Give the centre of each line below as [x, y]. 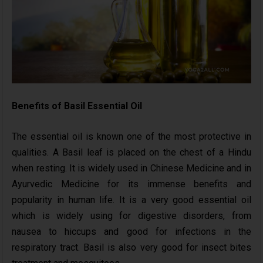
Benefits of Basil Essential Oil [77, 106]
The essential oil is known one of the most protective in [131, 136]
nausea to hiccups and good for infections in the [131, 231]
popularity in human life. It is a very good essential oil [131, 200]
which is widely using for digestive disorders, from [131, 215]
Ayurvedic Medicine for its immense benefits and [131, 184]
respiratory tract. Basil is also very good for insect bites [131, 247]
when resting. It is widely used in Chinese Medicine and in [131, 168]
